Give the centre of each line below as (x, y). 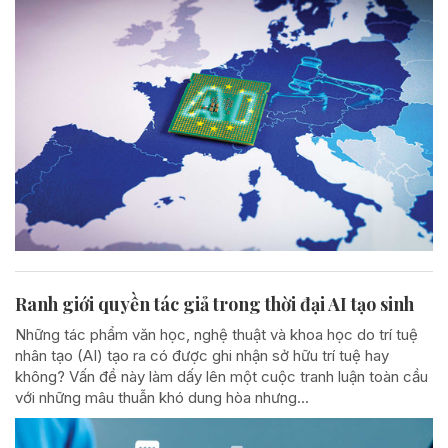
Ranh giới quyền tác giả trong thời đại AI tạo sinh (214, 303)
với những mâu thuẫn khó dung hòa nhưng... (162, 397)
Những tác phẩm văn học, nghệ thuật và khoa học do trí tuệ (216, 334)
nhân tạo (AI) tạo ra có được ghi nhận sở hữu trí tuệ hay (202, 355)
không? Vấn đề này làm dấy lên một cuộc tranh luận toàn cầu (221, 376)
